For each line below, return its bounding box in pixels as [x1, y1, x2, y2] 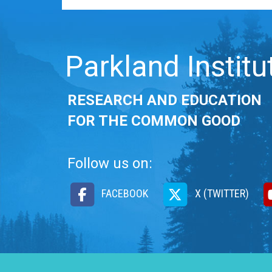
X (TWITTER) [192, 187, 249, 200]
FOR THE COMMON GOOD [67, 112, 240, 129]
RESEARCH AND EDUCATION [67, 92, 262, 109]
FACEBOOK [99, 187, 149, 200]
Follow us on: [67, 155, 152, 172]
